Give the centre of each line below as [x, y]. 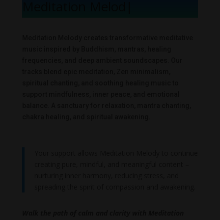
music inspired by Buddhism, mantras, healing [96, 49]
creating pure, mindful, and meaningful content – [111, 165]
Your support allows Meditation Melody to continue [116, 153]
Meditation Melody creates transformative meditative [107, 38]
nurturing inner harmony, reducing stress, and [106, 176]
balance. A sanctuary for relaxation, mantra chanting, [106, 106]
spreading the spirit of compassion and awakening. [115, 187]
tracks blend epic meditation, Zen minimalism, [96, 72]
